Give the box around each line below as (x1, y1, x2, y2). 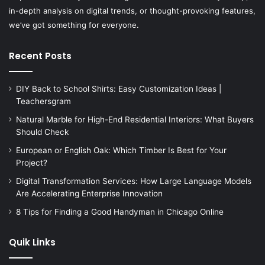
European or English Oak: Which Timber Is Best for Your (16, 146, 227, 156)
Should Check (16, 127, 69, 137)
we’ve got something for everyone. (9, 20, 139, 30)
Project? (16, 158, 47, 168)
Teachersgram (16, 96, 71, 106)
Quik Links (9, 236, 56, 249)
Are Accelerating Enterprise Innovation (16, 189, 163, 199)
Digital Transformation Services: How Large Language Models (16, 176, 251, 186)
